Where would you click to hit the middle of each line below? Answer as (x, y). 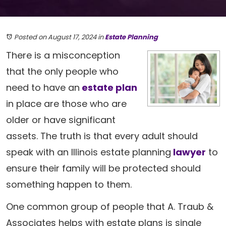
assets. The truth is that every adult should (102, 136)
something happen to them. (69, 184)
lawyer (188, 152)
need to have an (43, 88)
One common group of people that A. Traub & (110, 207)
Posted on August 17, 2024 (55, 37)
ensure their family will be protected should (103, 168)
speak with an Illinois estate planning (89, 152)
